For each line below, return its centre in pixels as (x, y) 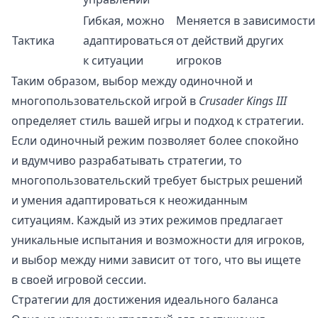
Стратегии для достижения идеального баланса (145, 300)
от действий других (230, 41)
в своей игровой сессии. (79, 280)
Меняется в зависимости (246, 21)
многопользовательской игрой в (105, 101)
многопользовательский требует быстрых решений (157, 181)
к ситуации (113, 61)
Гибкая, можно (124, 21)
